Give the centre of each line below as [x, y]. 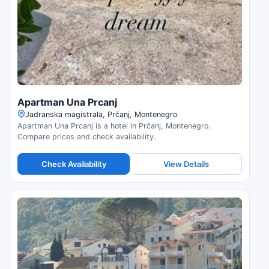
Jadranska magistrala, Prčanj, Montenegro [101, 115]
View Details [186, 164]
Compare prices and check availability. [86, 137]
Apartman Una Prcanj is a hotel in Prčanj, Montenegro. [114, 126]
